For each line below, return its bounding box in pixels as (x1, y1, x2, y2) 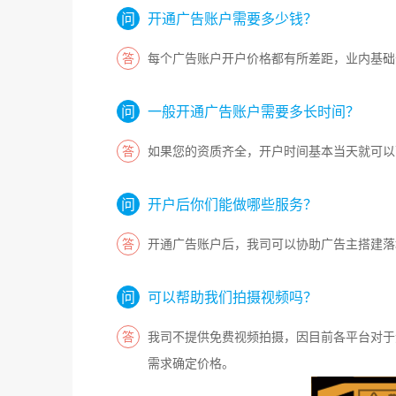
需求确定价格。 (148, 355, 234, 370)
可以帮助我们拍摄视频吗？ (148, 288, 317, 306)
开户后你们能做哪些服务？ (148, 195, 317, 213)
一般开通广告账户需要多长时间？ (148, 103, 360, 120)
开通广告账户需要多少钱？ (148, 10, 317, 27)
